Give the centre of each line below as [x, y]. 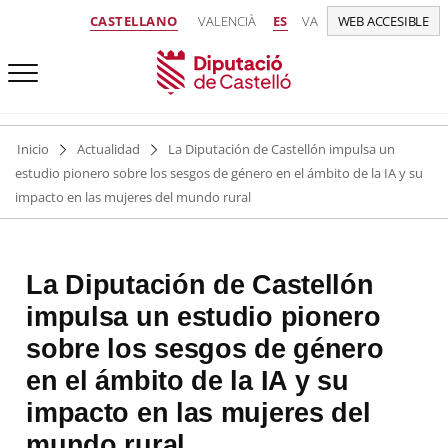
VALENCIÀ [226, 21]
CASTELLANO [133, 21]
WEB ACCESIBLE [383, 21]
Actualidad [108, 149]
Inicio [33, 149]
